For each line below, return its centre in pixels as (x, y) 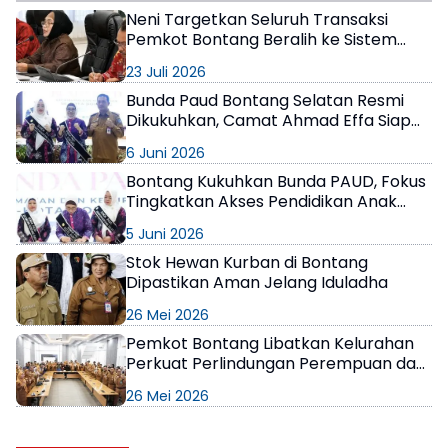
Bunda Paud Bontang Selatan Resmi (265, 100)
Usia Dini (158, 221)
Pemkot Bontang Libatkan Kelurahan (270, 343)
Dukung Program (192, 140)
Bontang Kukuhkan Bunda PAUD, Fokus (276, 181)
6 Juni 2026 (165, 152)
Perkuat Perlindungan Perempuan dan (276, 363)
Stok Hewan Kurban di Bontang (247, 262)
